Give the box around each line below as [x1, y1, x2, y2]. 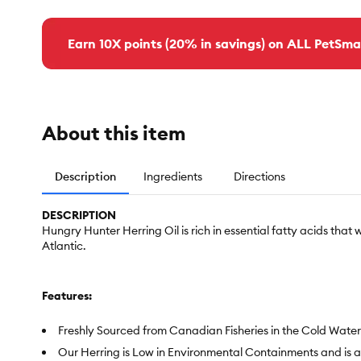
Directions [234, 169, 285, 185]
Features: [42, 288, 92, 304]
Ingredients [143, 169, 202, 185]
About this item [42, 121, 185, 146]
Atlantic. [42, 239, 86, 254]
